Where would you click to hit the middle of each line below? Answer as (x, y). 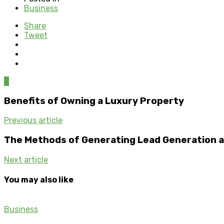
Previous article (33, 120)
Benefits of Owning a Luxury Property (94, 101)
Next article (26, 159)
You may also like (39, 179)
